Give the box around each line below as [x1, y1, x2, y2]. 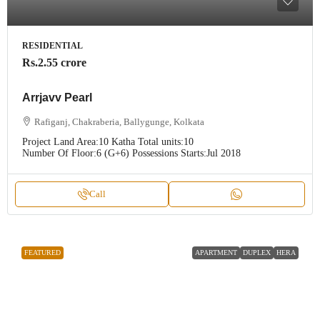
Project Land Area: [22, 136, 99, 148]
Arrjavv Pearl [22, 91, 92, 104]
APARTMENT [195, 249, 237, 257]
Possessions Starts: [132, 148, 206, 159]
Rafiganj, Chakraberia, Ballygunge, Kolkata [34, 116, 204, 128]
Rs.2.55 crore [22, 56, 86, 69]
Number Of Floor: [22, 148, 96, 159]
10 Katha [99, 136, 135, 148]
